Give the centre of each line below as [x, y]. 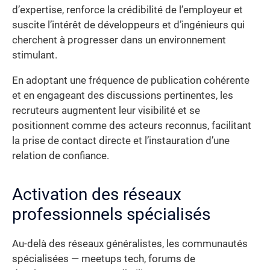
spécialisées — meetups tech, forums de [104, 259]
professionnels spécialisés [111, 214]
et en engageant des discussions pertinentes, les [123, 95]
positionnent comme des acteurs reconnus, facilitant [132, 125]
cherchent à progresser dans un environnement [119, 40]
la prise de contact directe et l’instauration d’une [121, 140]
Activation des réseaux [97, 194]
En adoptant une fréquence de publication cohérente [131, 80]
